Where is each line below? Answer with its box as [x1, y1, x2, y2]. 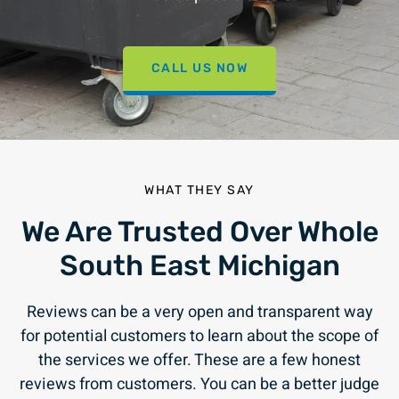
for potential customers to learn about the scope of [20, 324, 379, 349]
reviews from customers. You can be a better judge [20, 372, 379, 397]
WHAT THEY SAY [144, 183, 255, 199]
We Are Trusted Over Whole [20, 215, 379, 249]
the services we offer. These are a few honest [38, 348, 361, 373]
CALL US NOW [151, 61, 248, 77]
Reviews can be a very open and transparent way [26, 300, 373, 325]
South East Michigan [59, 248, 340, 283]
